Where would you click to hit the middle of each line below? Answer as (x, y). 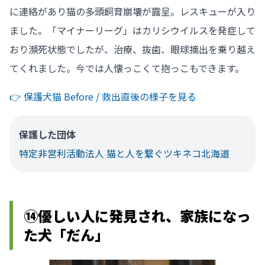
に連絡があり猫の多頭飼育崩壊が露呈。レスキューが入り (132, 11)
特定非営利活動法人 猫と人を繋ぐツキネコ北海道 (124, 153)
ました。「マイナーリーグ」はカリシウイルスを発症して (132, 30)
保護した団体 (47, 134)
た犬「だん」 (66, 234)
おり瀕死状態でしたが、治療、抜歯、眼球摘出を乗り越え (132, 49)
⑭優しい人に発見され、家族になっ (137, 215)
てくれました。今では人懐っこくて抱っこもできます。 (127, 68)
